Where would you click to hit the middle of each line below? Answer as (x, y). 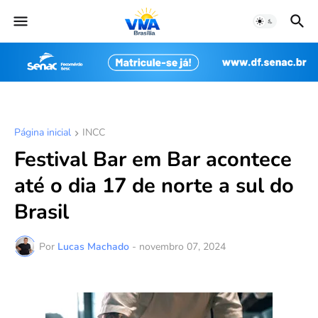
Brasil (42, 212)
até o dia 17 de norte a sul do (154, 186)
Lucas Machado (93, 246)
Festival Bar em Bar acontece (153, 160)
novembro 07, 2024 (182, 246)
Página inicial (43, 133)
